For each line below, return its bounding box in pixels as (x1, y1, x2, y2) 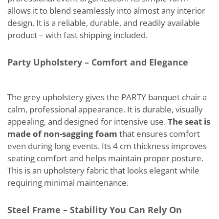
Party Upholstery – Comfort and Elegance (7, 56, 188, 68)
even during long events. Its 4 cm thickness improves (7, 140, 207, 152)
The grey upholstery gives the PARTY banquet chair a (7, 91, 207, 103)
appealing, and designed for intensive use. (7, 116, 168, 127)
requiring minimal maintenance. (7, 177, 129, 188)
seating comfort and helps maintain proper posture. (7, 153, 203, 164)
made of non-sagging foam (7, 128, 117, 139)
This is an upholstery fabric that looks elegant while (7, 165, 199, 176)
